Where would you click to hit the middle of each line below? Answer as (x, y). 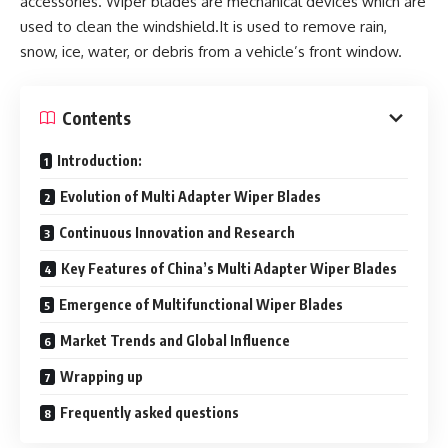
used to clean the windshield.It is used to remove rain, (203, 26)
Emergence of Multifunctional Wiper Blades (201, 304)
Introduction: (99, 160)
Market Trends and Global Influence (175, 340)
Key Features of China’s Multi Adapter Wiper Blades (229, 268)
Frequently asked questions (151, 412)
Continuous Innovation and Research (177, 232)
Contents (96, 117)
